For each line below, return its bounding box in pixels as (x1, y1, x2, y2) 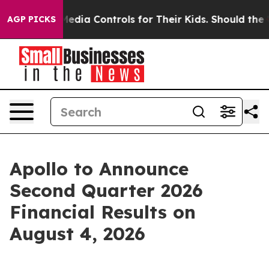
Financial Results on (10, 201, 196, 223)
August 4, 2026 (10, 222, 145, 245)
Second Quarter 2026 (10, 179, 203, 202)
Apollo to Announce (10, 157, 189, 180)
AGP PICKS (7, 14, 56, 25)
